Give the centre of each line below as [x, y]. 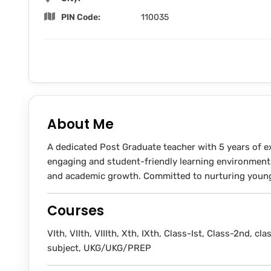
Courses [76, 211]
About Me [80, 124]
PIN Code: [81, 17]
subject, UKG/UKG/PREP [99, 248]
